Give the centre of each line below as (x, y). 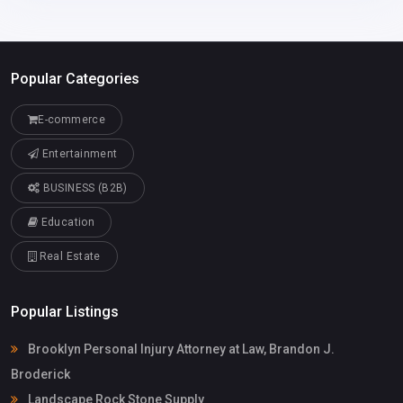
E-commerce (72, 119)
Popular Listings (65, 311)
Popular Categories (75, 79)
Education (66, 222)
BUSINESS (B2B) (84, 188)
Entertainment (78, 153)
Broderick (40, 374)
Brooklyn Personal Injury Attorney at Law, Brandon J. (180, 349)
